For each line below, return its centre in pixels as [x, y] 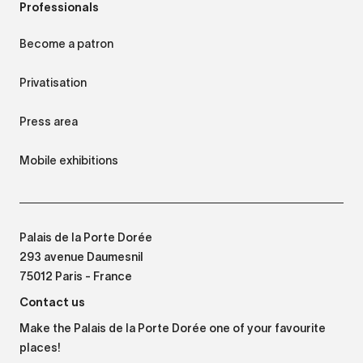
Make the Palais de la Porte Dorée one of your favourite [173, 329]
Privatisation [53, 82]
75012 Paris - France [76, 277]
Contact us [52, 302]
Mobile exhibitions [69, 160]
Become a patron [66, 43]
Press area [49, 121]
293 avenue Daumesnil [81, 258]
